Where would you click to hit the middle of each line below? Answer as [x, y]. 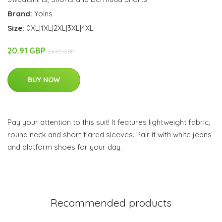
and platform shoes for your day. [65, 147]
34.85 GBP [61, 52]
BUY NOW [44, 80]
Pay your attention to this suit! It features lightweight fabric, [109, 122]
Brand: [21, 14]
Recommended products [111, 203]
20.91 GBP [28, 51]
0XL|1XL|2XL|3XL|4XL [60, 28]
